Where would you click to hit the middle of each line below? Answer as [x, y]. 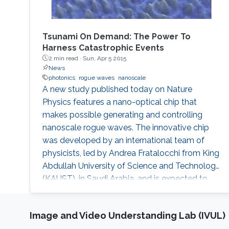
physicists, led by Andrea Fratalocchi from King [131, 153]
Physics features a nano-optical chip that [119, 102]
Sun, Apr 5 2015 [104, 58]
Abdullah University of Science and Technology [131, 166]
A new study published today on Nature [117, 89]
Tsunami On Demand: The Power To [116, 36]
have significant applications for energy [116, 191]
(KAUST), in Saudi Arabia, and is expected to [125, 178]
